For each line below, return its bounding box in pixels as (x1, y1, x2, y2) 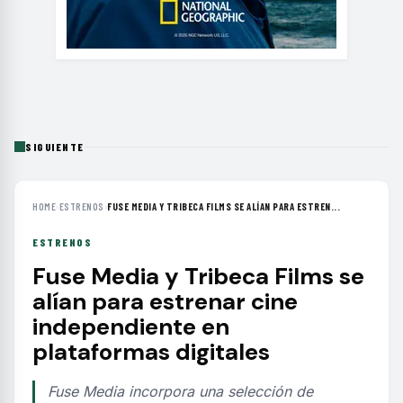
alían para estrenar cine (32, 285, 298, 317)
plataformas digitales (32, 336, 270, 367)
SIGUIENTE (25, 139, 85, 153)
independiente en (32, 310, 229, 342)
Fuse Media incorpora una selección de (48, 381, 313, 400)
